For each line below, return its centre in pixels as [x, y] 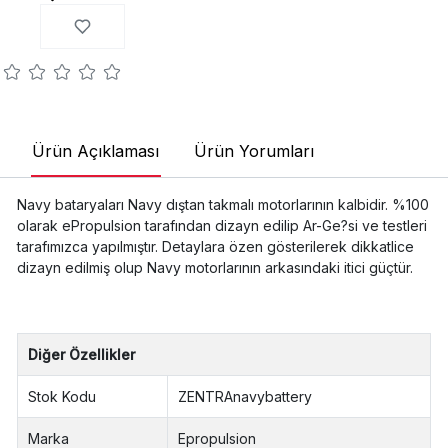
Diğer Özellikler [82, 355]
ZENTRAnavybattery [245, 397]
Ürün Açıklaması [95, 150]
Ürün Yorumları [253, 150]
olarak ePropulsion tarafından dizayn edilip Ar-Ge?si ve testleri [221, 226]
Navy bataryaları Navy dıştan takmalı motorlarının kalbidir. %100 [222, 205]
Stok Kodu [62, 397]
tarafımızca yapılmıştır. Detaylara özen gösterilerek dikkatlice [215, 247]
